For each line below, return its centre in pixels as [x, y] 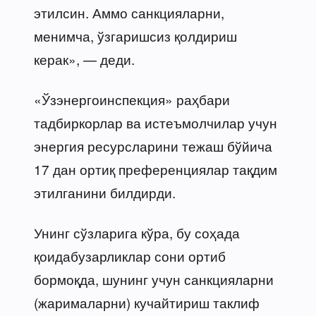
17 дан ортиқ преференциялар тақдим [156, 169]
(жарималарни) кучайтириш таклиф [147, 302]
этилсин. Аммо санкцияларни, [129, 12]
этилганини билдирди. [105, 192]
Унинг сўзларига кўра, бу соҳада [137, 232]
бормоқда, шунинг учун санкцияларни [154, 279]
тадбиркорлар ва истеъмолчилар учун [156, 122]
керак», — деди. [84, 59]
